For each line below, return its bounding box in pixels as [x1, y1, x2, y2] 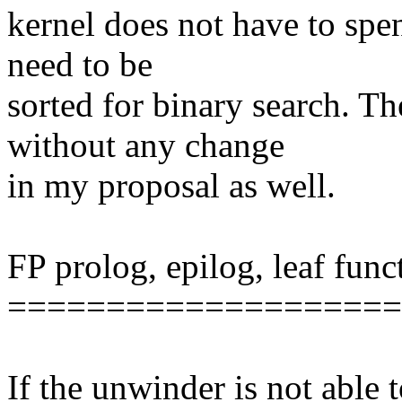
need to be [7, 45, 153, 84]
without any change [7, 126, 284, 165]
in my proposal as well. [7, 166, 336, 205]
